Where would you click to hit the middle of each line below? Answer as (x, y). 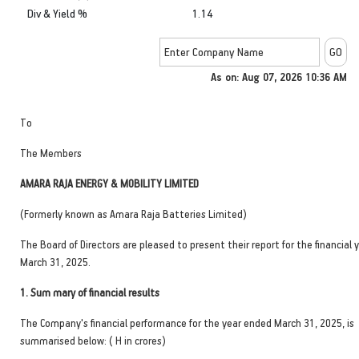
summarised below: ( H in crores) (93, 340)
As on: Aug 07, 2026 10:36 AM (279, 76)
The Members (51, 152)
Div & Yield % (57, 13)
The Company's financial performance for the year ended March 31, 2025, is (187, 322)
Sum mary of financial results (95, 292)
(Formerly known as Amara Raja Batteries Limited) (133, 213)
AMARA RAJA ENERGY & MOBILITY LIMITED (109, 183)
